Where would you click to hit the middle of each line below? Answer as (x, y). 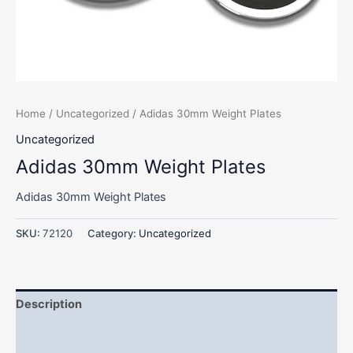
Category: (113, 234)
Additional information (78, 334)
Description (49, 304)
